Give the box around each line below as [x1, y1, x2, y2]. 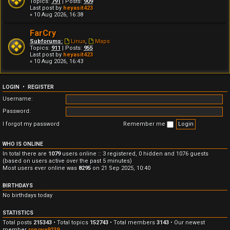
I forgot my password [3, 120, 60, 127]
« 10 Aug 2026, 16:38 [30, 11, 83, 18]
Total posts [3, 219, 33, 226]
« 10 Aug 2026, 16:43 [30, 58, 83, 65]
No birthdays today [3, 191, 52, 199]
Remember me [123, 120, 167, 127]
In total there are [3, 150, 48, 157]
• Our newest [169, 219, 205, 226]
